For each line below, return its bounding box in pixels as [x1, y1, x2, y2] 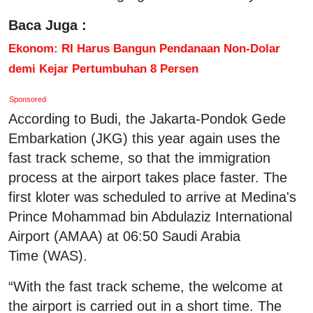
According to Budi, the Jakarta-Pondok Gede [8, 110, 286, 126]
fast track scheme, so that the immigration [8, 150, 270, 166]
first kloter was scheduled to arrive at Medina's [8, 189, 296, 205]
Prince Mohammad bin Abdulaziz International [8, 208, 292, 224]
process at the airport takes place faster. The [8, 169, 287, 185]
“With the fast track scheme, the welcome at [8, 278, 283, 294]
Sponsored [9, 94, 47, 103]
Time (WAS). [8, 247, 87, 263]
